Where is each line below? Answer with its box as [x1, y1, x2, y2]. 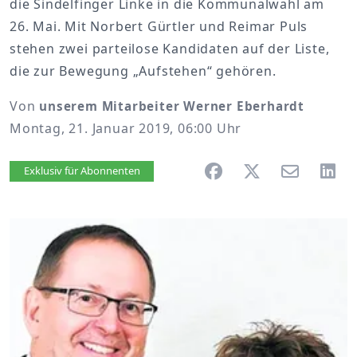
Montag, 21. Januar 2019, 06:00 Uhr [10, 120, 242, 137]
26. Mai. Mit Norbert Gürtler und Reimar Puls [10, 18, 308, 35]
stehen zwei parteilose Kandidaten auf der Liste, [10, 40, 330, 57]
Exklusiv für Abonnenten [23, 163, 140, 178]
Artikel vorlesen [43, 162, 149, 181]
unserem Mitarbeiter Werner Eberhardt [39, 98, 305, 114]
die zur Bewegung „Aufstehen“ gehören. [10, 62, 277, 80]
